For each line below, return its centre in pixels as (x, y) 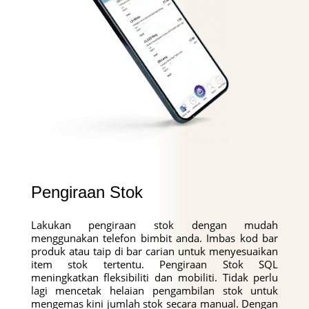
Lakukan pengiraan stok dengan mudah (154, 225)
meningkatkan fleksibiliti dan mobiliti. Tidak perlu (154, 277)
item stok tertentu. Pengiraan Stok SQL (154, 264)
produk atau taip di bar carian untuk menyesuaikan (154, 251)
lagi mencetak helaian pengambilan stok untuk (154, 290)
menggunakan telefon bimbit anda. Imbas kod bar (154, 238)
